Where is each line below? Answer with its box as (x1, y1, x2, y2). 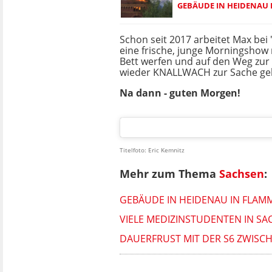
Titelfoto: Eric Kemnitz (120, 146, 185, 154)
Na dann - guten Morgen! (120, 86, 240, 100)
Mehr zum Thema (120, 166, 219, 182)
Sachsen (219, 166, 264, 182)
